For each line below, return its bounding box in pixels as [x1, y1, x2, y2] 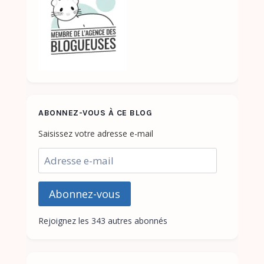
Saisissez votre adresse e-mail [38, 128, 153, 140]
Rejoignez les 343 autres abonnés [38, 215, 167, 227]
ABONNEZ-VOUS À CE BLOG [38, 108, 152, 118]
